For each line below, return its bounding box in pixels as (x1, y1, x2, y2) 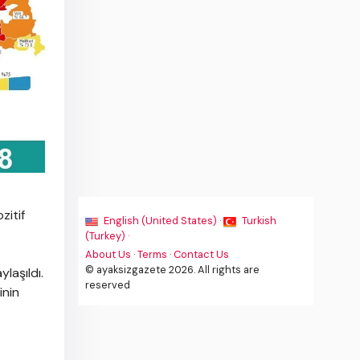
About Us (85, 247, 132, 261)
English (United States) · (101, 214, 224, 227)
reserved (85, 278, 131, 292)
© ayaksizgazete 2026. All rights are (85, 263, 260, 276)
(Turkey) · (85, 229, 130, 243)
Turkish (239, 214, 277, 227)
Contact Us (174, 247, 230, 261)
